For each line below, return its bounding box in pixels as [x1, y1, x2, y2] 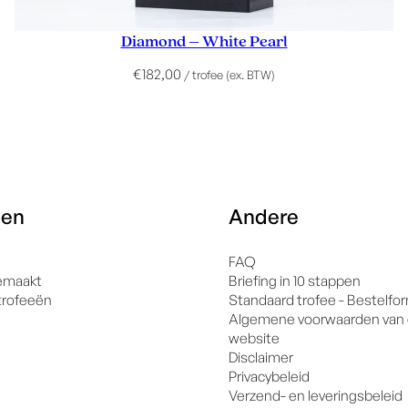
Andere [228, 202, 299, 229]
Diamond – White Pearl [120, 33, 288, 50]
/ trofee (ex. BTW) [184, 66, 275, 82]
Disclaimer [228, 347, 293, 366]
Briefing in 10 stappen [228, 270, 361, 290]
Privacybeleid [228, 366, 310, 385]
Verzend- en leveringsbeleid [228, 385, 403, 404]
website [228, 328, 280, 347]
